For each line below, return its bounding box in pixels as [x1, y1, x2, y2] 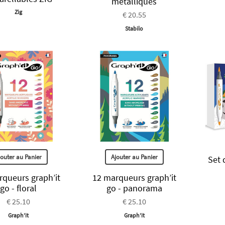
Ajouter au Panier [110, 152, 158, 161]
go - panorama [106, 182, 162, 194]
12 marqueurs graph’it [92, 171, 176, 183]
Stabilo [125, 24, 144, 32]
